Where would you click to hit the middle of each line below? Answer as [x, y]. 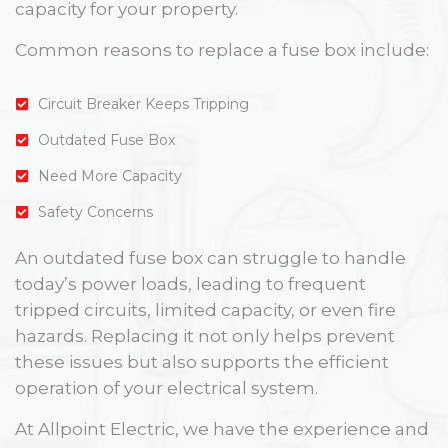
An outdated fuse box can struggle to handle [210, 257]
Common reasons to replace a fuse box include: [222, 49]
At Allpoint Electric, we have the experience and [222, 428]
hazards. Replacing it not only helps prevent [205, 335]
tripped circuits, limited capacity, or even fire [205, 309]
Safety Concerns [95, 211]
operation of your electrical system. [166, 387]
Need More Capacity [109, 175]
